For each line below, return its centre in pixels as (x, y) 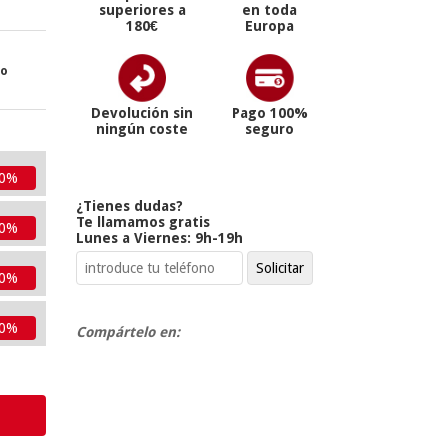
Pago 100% (269, 113)
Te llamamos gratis (143, 222)
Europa (269, 26)
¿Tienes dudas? (129, 206)
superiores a (142, 10)
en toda (269, 10)
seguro (269, 129)
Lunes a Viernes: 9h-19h (159, 238)
